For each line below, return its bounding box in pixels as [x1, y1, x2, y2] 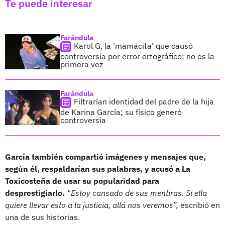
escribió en [178, 199, 220, 210]
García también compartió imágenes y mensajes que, [5, 151, 206, 162]
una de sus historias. [5, 211, 80, 222]
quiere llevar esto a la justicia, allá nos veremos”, [5, 199, 178, 210]
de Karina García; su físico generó [60, 106, 182, 117]
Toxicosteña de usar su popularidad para [5, 175, 159, 186]
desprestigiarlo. [5, 187, 65, 198]
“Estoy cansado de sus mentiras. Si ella [67, 187, 207, 198]
